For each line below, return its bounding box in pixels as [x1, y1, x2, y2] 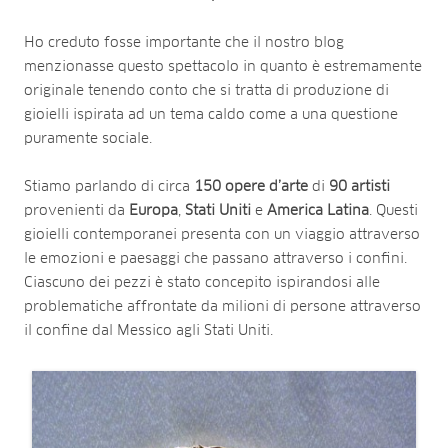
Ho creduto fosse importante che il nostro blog [24, 35, 344, 50]
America [267, 203, 323, 218]
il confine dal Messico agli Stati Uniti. [24, 323, 273, 338]
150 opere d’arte [194, 179, 308, 194]
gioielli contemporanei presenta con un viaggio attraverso [24, 227, 420, 242]
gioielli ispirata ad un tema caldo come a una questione [24, 107, 398, 122]
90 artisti [329, 179, 390, 194]
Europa [129, 203, 178, 218]
